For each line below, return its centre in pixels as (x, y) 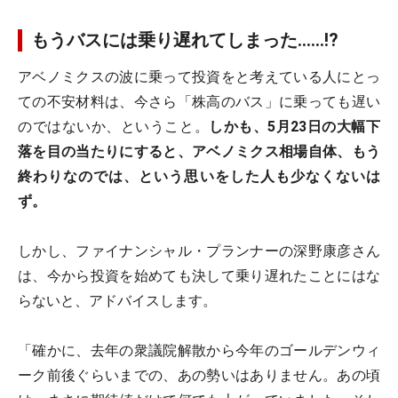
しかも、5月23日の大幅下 (295, 127)
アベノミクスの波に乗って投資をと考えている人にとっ (199, 77)
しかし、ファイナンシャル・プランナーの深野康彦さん (199, 251)
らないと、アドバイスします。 (117, 301)
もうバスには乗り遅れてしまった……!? (185, 40)
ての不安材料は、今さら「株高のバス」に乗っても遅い (199, 102)
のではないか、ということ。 (114, 127)
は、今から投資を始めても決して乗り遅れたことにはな (199, 276)
